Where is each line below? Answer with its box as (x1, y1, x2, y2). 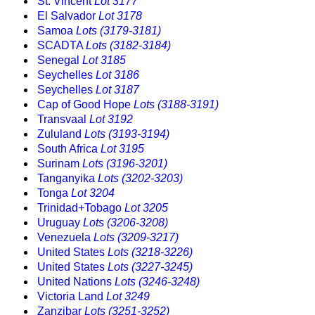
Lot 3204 (71, 187, 115, 200)
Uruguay (37, 217, 83, 229)
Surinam (37, 157, 82, 170)
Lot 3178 (98, 10, 142, 22)
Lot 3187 (96, 84, 139, 96)
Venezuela (37, 231, 94, 244)
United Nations (37, 276, 115, 288)
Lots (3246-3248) (115, 276, 200, 288)
